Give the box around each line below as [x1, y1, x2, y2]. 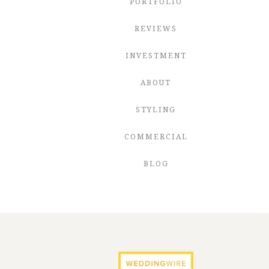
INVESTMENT [125, 50, 187, 61]
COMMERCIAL [124, 131, 188, 142]
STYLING [136, 104, 176, 115]
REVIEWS [134, 23, 177, 34]
